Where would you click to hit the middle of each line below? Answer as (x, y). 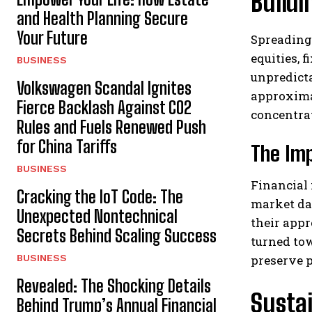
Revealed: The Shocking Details (114, 286)
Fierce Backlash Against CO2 (104, 107)
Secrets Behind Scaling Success (117, 235)
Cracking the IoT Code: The (100, 196)
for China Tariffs (67, 146)
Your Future (52, 38)
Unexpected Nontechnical (97, 216)
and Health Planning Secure (102, 18)
